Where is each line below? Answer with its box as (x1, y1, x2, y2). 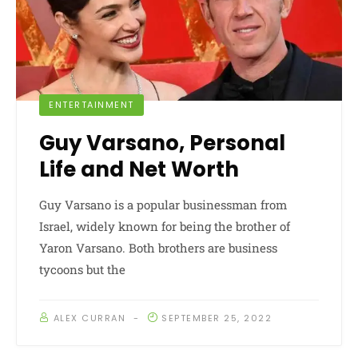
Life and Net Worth (39, 155, 239, 185)
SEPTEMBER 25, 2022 (161, 312, 272, 325)
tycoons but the (39, 261, 125, 278)
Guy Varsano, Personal (39, 129, 285, 158)
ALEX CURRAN (53, 312, 125, 325)
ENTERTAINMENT (49, 98, 134, 112)
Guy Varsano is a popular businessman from (39, 197, 287, 213)
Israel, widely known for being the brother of (39, 218, 290, 235)
